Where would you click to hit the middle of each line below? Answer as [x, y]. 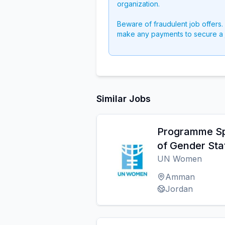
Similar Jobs [124, 99]
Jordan [179, 189]
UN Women [180, 159]
